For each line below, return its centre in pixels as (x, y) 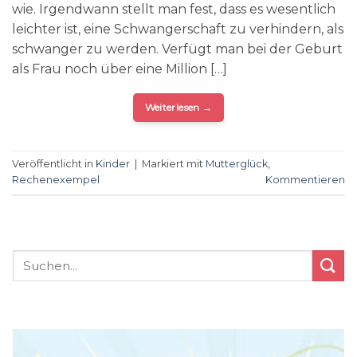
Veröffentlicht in (54, 163)
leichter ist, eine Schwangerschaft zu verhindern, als (178, 29)
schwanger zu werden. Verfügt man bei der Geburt (177, 49)
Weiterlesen (173, 107)
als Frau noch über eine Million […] (120, 69)
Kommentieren (305, 179)
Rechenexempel (56, 179)
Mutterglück (237, 163)
